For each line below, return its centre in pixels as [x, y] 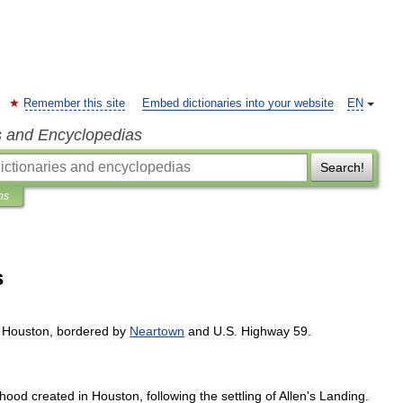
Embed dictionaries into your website [238, 103]
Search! [342, 167]
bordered [83, 331]
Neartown [157, 331]
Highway [265, 331]
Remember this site [74, 103]
